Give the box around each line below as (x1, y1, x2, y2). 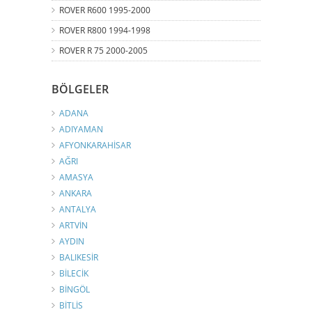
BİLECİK (59, 267, 88, 279)
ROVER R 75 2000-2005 (59, 44, 148, 56)
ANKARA (59, 187, 92, 199)
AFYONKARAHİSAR (59, 139, 131, 151)
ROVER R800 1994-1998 (59, 24, 150, 36)
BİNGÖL (59, 283, 90, 295)
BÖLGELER (52, 81, 109, 97)
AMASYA (59, 171, 93, 183)
